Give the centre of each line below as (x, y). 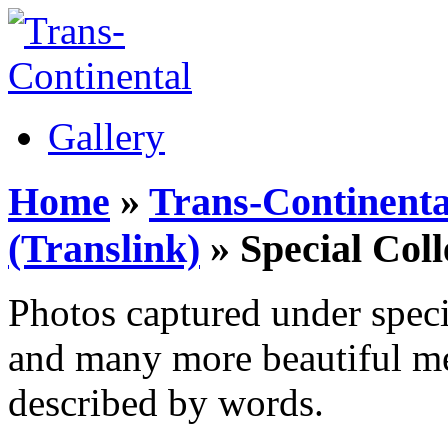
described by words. (166, 403)
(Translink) (104, 248)
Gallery (106, 136)
